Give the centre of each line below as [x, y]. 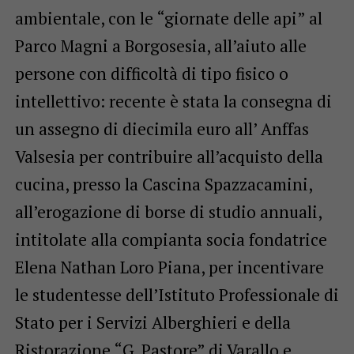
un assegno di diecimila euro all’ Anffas [162, 129]
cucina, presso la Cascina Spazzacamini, [163, 185]
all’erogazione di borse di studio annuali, [168, 212]
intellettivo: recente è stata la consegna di [173, 102]
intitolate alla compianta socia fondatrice [171, 240]
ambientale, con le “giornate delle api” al [168, 19]
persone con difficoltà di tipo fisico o [151, 74]
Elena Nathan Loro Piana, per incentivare [169, 267]
